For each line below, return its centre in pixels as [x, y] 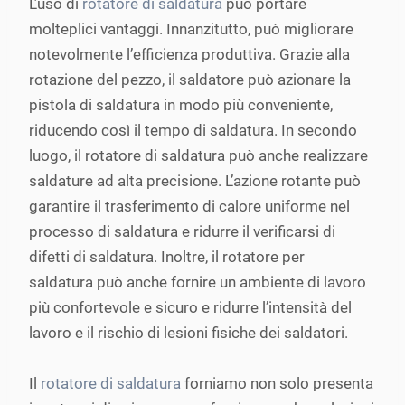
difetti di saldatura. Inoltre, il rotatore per [167, 257]
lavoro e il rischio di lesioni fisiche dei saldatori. [188, 333]
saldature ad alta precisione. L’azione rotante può [195, 181]
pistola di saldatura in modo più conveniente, [181, 105]
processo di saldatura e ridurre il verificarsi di [182, 231]
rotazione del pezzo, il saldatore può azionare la [190, 80]
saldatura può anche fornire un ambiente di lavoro [198, 282]
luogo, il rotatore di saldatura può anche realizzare [198, 155]
